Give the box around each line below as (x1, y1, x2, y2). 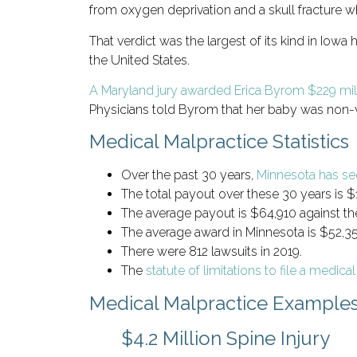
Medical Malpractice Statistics (89, 130, 349, 154)
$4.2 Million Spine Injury (121, 326, 330, 350)
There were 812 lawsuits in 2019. (121, 244, 302, 260)
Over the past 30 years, (121, 167, 257, 183)
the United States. (89, 52, 190, 68)
